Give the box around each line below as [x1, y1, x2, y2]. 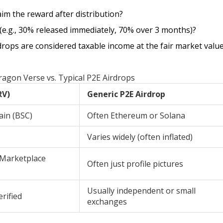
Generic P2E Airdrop [87, 89, 165, 100]
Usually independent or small [87, 185, 196, 197]
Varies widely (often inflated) [87, 131, 193, 143]
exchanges [87, 196, 127, 208]
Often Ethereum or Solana [87, 110, 185, 121]
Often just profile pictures [87, 158, 183, 170]
